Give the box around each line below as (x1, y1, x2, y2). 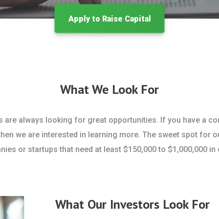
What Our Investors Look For (55, 196, 210, 212)
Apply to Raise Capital (68, 14, 151, 23)
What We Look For (60, 81, 159, 97)
